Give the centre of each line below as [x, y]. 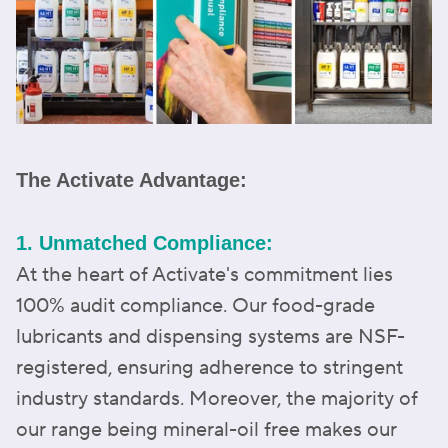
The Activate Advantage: [131, 179]
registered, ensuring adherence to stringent [209, 367]
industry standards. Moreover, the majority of [217, 398]
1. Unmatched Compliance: [144, 242]
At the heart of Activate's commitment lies [204, 274]
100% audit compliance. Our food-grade [195, 305]
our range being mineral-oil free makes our [206, 429]
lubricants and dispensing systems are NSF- [210, 336]
